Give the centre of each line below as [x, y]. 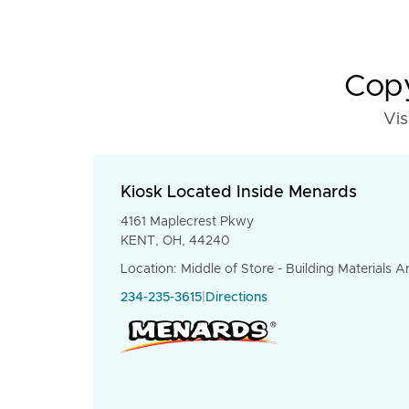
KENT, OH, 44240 [175, 241]
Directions [236, 298]
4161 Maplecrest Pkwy [187, 222]
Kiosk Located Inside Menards [239, 193]
